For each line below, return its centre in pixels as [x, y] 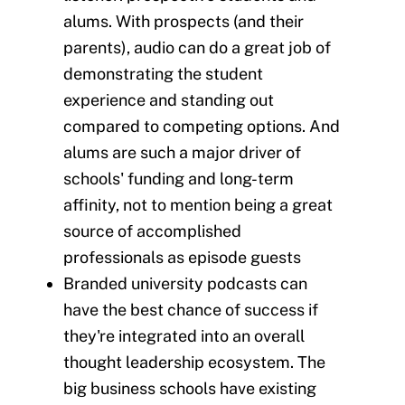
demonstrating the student [163, 74]
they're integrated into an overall [184, 336]
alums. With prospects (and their [184, 22]
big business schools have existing [190, 389]
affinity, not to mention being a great [198, 205]
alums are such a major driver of [182, 153]
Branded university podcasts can [185, 284]
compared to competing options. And [202, 127]
